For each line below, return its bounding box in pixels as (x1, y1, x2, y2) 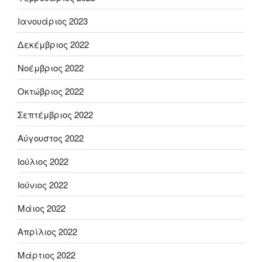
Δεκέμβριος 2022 (18, 37, 89, 50)
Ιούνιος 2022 (18, 178, 68, 191)
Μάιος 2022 (18, 201, 65, 214)
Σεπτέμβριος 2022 (18, 108, 93, 120)
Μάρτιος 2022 (18, 248, 75, 261)
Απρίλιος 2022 (18, 225, 77, 237)
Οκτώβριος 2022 (18, 84, 84, 97)
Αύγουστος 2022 (18, 131, 84, 144)
